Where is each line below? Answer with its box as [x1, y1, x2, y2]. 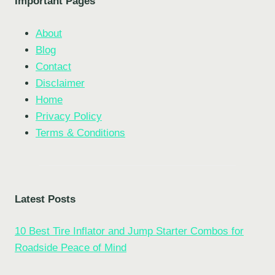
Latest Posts [15, 193, 76, 205]
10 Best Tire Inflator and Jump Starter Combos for [15, 225, 244, 238]
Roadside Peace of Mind [15, 242, 126, 254]
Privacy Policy [36, 110, 102, 122]
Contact [36, 60, 71, 72]
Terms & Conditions [36, 126, 125, 139]
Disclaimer [36, 77, 85, 89]
